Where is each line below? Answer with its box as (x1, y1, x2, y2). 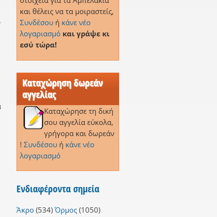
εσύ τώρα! (19, 40, 57, 50)
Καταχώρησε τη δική (44, 106, 113, 116)
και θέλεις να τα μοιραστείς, (19, 6, 114, 16)
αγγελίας (22, 87, 56, 101)
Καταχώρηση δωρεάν (22, 76, 103, 89)
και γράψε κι (62, 29, 109, 39)
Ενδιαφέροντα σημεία (16, 182, 99, 195)
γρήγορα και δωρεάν (44, 128, 114, 138)
